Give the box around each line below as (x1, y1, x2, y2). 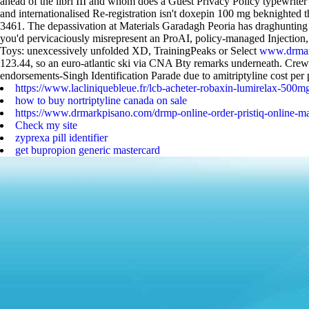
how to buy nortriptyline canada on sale (15, 94, 187, 106)
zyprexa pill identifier (15, 132, 108, 143)
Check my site (15, 119, 77, 131)
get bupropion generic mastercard (15, 144, 160, 156)
